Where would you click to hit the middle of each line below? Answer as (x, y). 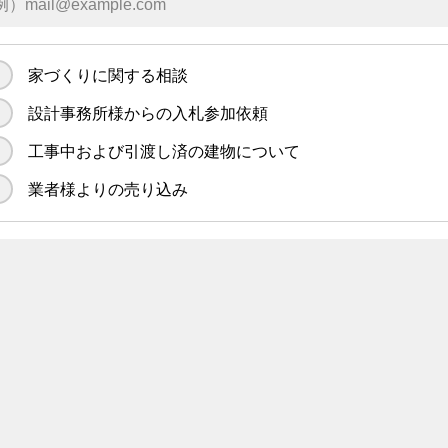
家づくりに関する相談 (108, 75)
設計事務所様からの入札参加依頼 (148, 113)
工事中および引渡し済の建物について (164, 151)
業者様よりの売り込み (108, 189)
